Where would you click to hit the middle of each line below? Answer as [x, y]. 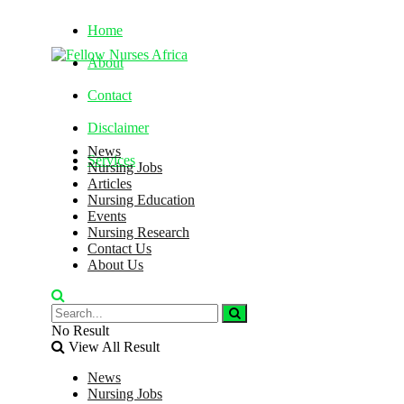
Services [111, 160]
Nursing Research [138, 232]
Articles [110, 184]
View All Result [112, 347]
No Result [80, 331]
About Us [115, 265]
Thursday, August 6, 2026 [125, 207]
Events [107, 216]
